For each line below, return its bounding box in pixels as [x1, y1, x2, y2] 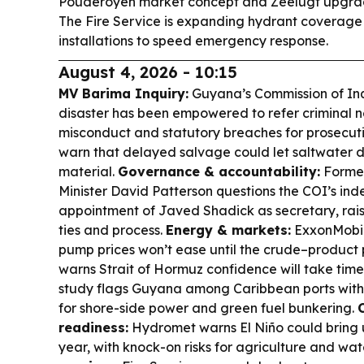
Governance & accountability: [118, 163, 320, 180]
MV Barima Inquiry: [58, 85, 188, 102]
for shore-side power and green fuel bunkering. [58, 300, 357, 317]
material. [58, 163, 118, 180]
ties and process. [58, 222, 166, 239]
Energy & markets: [166, 222, 291, 239]
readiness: [58, 319, 128, 336]
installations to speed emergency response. [58, 32, 328, 50]
